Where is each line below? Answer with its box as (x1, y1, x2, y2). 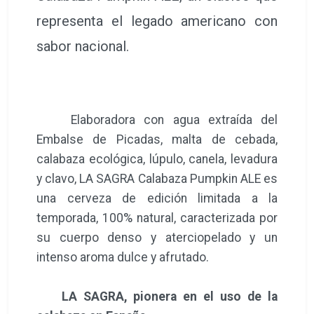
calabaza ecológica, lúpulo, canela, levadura (36, 151, 278, 166)
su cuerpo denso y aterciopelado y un (36, 230, 278, 245)
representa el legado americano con (36, 12, 278, 29)
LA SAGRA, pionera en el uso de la (55, 289, 278, 303)
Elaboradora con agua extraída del (36, 112, 278, 127)
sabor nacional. (36, 37, 129, 55)
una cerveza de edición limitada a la (36, 191, 278, 205)
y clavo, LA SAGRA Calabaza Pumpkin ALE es (36, 171, 278, 186)
